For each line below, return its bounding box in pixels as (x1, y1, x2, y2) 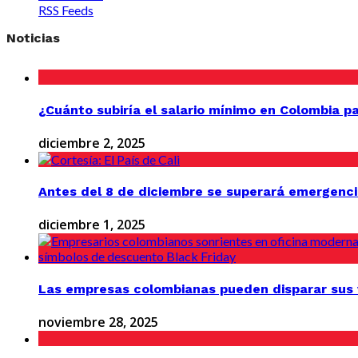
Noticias (6, 30, 60, 46)
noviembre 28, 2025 (38, 312, 158, 331)
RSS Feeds (38, 2, 93, 18)
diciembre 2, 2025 (38, 133, 145, 152)
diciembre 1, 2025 (38, 216, 145, 234)
